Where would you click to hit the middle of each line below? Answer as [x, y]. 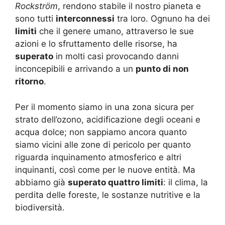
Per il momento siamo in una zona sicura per [104, 107]
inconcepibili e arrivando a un [75, 69]
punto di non [162, 69]
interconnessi [85, 19]
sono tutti [35, 19]
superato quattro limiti [116, 182]
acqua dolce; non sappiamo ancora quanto [101, 132]
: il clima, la [186, 182]
